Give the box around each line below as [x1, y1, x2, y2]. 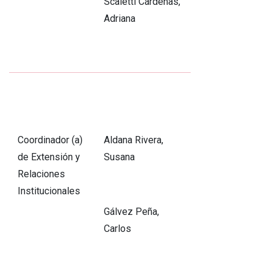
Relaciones [17, 168, 65, 180]
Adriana [103, 13, 135, 25]
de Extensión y [17, 151, 80, 163]
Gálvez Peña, [103, 206, 159, 218]
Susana [103, 151, 135, 163]
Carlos [103, 223, 131, 235]
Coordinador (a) [17, 134, 83, 146]
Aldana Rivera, [103, 134, 163, 146]
